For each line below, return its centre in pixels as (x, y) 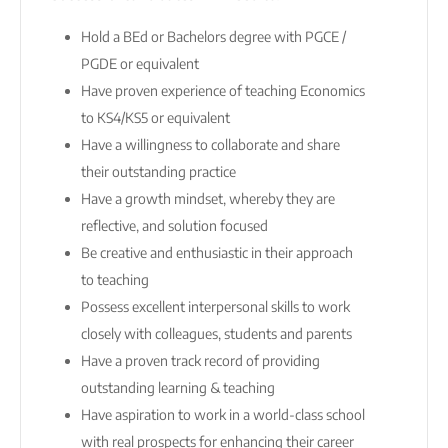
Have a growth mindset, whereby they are (208, 198)
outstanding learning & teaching (181, 387)
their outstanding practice (161, 171)
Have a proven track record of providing (200, 360)
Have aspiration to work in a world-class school (223, 414)
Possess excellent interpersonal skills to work (215, 306)
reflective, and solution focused (177, 225)
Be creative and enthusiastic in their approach (217, 252)
